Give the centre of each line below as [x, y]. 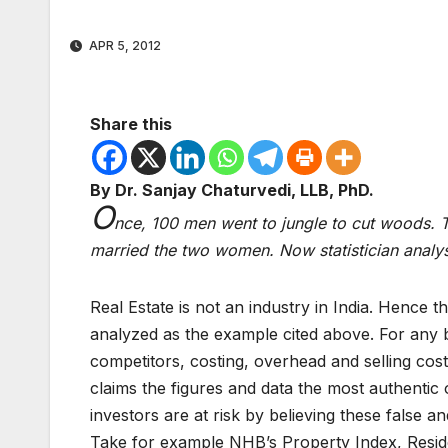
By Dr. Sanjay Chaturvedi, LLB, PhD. [232, 190]
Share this [131, 124]
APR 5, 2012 [123, 46]
